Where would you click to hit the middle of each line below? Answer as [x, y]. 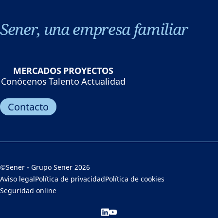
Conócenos [24, 81]
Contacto [28, 107]
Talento [64, 81]
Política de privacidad [70, 179]
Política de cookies [135, 179]
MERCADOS [37, 71]
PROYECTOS [88, 71]
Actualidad [103, 81]
